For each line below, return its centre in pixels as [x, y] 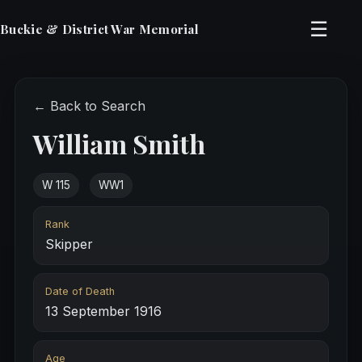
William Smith [119, 143]
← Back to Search [89, 106]
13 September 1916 [103, 311]
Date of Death [80, 292]
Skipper [69, 244]
